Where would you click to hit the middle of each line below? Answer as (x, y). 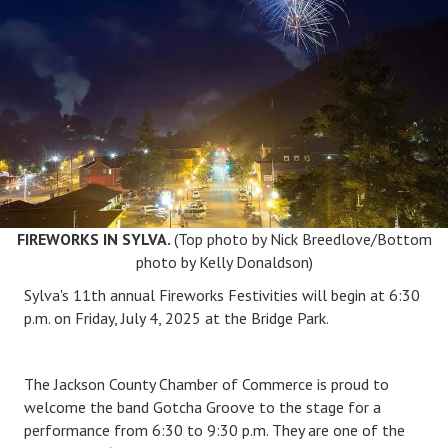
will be (322, 294)
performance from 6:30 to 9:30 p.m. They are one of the (214, 429)
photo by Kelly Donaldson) (224, 261)
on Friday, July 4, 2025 (125, 317)
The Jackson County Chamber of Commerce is (177, 383)
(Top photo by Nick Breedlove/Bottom (302, 238)
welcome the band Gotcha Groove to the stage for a (202, 406)
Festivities (261, 294)
